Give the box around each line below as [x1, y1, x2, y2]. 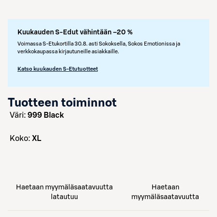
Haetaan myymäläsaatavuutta [16, 184, 113, 191]
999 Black [28, 111, 64, 119]
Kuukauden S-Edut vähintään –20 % [17, 29, 133, 36]
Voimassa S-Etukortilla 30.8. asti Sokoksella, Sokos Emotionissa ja [17, 41, 180, 46]
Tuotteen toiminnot [8, 97, 117, 109]
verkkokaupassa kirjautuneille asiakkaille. [17, 49, 119, 54]
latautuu [51, 194, 78, 201]
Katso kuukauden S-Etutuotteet [17, 66, 98, 72]
